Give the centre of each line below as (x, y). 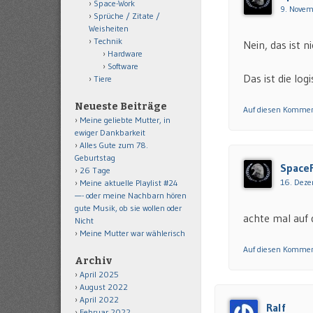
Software (123, 66)
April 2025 (99, 274)
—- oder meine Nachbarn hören (131, 195)
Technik (108, 41)
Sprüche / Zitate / (127, 16)
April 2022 (99, 299)
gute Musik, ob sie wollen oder (128, 208)
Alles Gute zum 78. (114, 145)
